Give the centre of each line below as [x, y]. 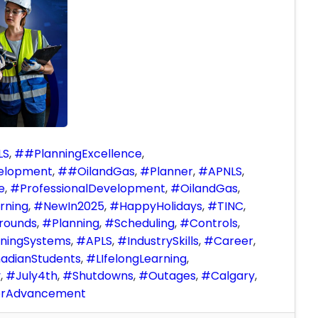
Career [234, 241]
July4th [37, 276]
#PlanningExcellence [83, 153]
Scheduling [144, 224]
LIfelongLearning [141, 258]
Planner [171, 171]
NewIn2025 [74, 206]
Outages [172, 276]
